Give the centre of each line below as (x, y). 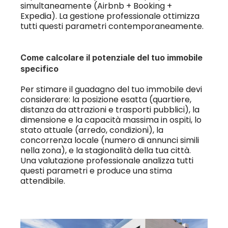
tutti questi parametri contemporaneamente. (112, 26)
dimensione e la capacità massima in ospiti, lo (111, 120)
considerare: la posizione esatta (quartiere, (106, 99)
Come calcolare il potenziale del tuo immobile (111, 58)
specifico (39, 69)
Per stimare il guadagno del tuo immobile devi (111, 89)
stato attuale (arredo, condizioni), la (92, 130)
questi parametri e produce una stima (96, 171)
